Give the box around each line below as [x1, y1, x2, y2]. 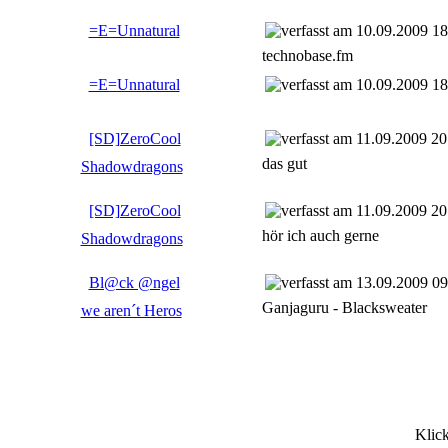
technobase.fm [261, 46, 353, 64]
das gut [261, 154, 307, 172]
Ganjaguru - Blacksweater [261, 298, 427, 316]
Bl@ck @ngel [88, 273, 180, 291]
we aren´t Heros [80, 301, 182, 319]
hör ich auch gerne [261, 226, 379, 244]
